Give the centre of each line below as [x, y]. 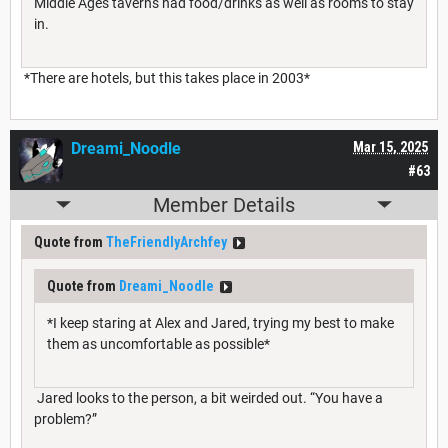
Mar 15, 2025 [390, 146]
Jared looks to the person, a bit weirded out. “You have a [208, 397]
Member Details [224, 204]
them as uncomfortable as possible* [158, 343]
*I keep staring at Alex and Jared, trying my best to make [220, 322]
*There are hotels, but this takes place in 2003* [165, 77]
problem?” [65, 418]
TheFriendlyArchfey [166, 241]
